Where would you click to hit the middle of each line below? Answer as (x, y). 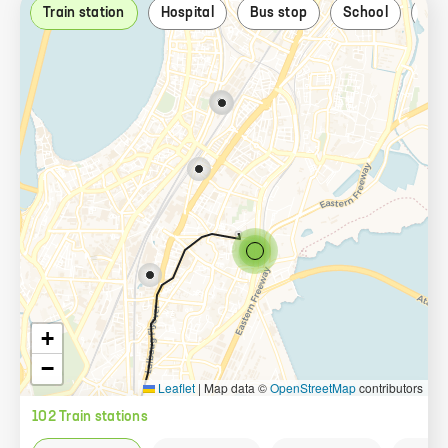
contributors (389, 387)
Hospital (187, 13)
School (365, 13)
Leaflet (175, 387)
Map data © (235, 387)
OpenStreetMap (313, 387)
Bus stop (278, 13)
